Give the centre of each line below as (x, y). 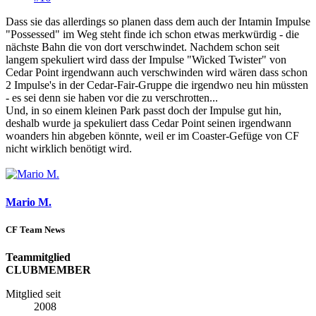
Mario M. (29, 202)
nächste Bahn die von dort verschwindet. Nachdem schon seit (142, 47)
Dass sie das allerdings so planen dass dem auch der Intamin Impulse (158, 22)
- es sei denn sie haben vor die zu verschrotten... (113, 98)
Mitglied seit (33, 294)
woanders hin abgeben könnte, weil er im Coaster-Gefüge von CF (152, 136)
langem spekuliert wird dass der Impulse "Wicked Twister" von (146, 60)
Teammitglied (38, 257)
